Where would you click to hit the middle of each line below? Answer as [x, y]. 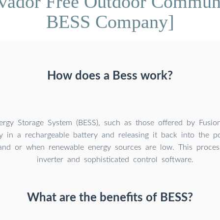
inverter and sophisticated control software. [115, 159]
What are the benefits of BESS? [110, 198]
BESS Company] [110, 21]
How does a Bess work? [110, 76]
